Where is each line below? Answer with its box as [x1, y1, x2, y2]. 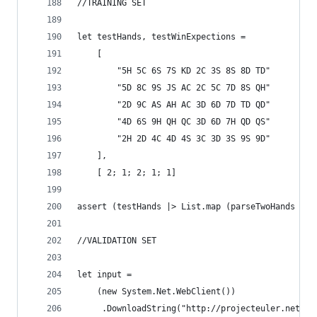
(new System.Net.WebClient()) [77, 287, 236, 296]
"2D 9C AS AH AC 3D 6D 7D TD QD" [77, 100, 270, 110]
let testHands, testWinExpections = [77, 32, 250, 42]
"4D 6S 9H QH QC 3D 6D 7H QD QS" [77, 117, 270, 127]
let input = [77, 270, 137, 279]
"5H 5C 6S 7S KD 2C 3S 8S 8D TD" [77, 66, 270, 76]
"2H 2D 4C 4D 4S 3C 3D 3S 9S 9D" [77, 134, 270, 144]
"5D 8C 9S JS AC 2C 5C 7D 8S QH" [77, 83, 270, 93]
